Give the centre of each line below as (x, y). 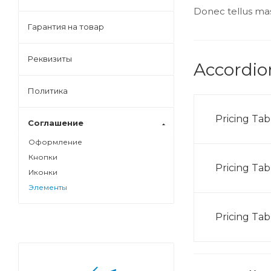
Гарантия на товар (66, 27)
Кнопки (43, 157)
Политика (48, 91)
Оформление (55, 142)
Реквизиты (50, 59)
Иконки (43, 172)
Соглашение (56, 123)
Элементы (48, 187)
